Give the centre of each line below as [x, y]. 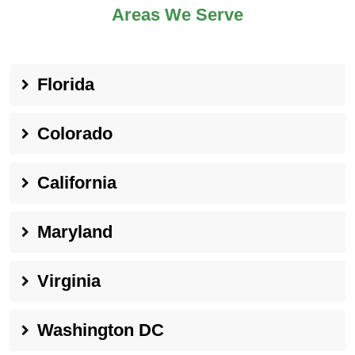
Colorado [75, 133]
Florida [66, 84]
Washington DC [101, 330]
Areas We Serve [177, 14]
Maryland [75, 231]
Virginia [69, 281]
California [77, 182]
